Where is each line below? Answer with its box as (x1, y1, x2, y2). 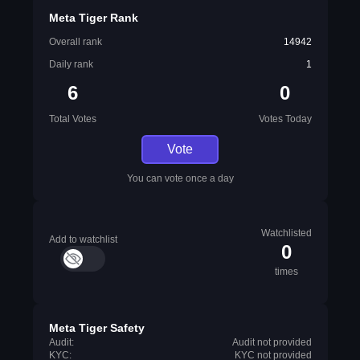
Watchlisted (260, 227, 312, 239)
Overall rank (48, 36, 102, 47)
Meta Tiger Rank (48, 11, 138, 24)
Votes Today (258, 113, 312, 125)
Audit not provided (231, 337, 312, 348)
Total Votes (48, 113, 96, 125)
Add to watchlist (48, 234, 117, 245)
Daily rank (48, 59, 93, 70)
